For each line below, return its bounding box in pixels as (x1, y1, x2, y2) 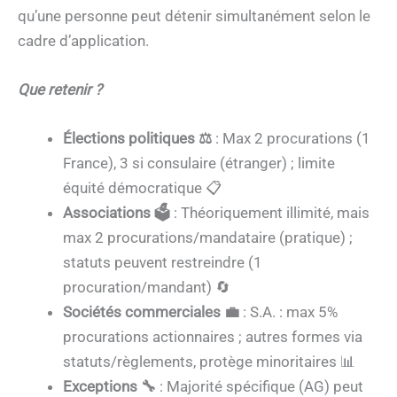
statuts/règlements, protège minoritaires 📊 (63, 353, 355, 371)
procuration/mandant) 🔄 (63, 278, 230, 297)
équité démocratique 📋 (63, 179, 222, 198)
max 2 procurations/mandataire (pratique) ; (63, 229, 353, 247)
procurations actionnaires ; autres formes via (63, 328, 362, 346)
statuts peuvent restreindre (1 (63, 253, 262, 272)
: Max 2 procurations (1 (212, 129, 370, 148)
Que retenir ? (18, 81, 102, 99)
